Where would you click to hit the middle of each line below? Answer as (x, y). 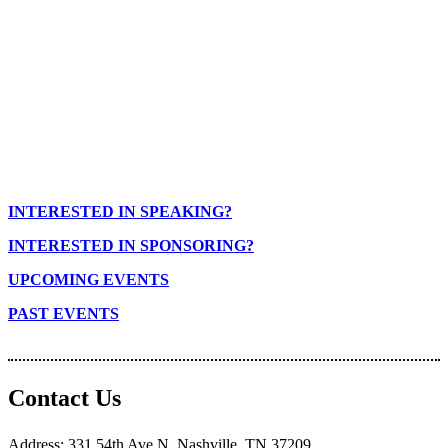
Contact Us (64, 398)
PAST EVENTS (63, 313)
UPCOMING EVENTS (88, 279)
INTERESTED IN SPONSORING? (131, 245)
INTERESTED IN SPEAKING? (120, 211)
